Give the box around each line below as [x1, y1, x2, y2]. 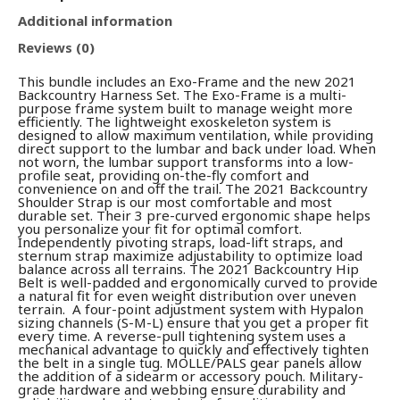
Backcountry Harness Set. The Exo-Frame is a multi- [18, 85, 346, 104]
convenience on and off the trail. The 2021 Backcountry [18, 179, 368, 197]
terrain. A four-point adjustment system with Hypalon [18, 299, 363, 318]
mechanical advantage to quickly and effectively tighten [18, 339, 369, 358]
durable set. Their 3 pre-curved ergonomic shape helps [18, 205, 371, 224]
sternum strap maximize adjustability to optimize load [18, 246, 362, 264]
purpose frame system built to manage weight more [18, 98, 353, 117]
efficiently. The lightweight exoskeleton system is [18, 112, 331, 130]
